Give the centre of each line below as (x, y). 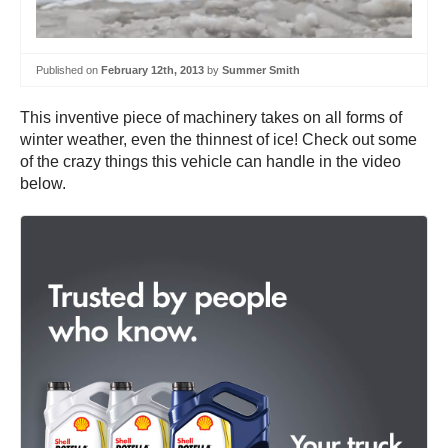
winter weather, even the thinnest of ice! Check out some (218, 140)
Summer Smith (261, 69)
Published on (68, 69)
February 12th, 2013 (152, 69)
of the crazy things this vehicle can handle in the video (210, 162)
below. (43, 184)
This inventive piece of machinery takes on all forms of (211, 118)
